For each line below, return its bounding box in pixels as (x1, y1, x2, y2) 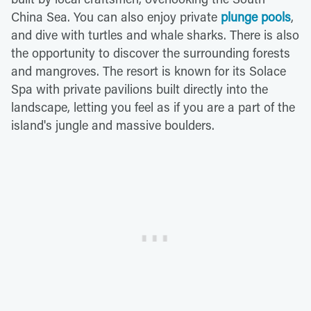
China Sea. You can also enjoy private (11, 8, 221, 25)
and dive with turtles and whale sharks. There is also (11, 26, 299, 43)
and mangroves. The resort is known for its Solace (11, 62, 286, 79)
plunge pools (221, 8, 291, 25)
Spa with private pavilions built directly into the (11, 80, 268, 97)
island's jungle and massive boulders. (11, 116, 215, 133)
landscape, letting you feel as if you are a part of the (11, 98, 295, 115)
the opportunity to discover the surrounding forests (11, 44, 290, 61)
